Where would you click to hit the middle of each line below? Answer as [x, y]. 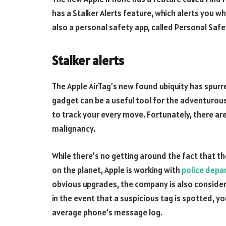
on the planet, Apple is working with [117, 170]
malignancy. [74, 129]
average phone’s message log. [107, 212]
